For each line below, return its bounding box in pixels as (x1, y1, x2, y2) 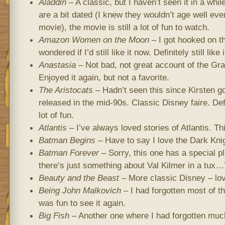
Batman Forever (38, 148, 99, 158)
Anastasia (38, 60, 76, 70)
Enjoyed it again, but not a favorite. (38, 72, 169, 82)
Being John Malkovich (38, 185, 121, 195)
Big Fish (38, 210, 69, 220)
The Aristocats (38, 85, 93, 95)
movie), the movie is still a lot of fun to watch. (38, 22, 209, 32)
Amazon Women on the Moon (38, 35, 149, 45)
